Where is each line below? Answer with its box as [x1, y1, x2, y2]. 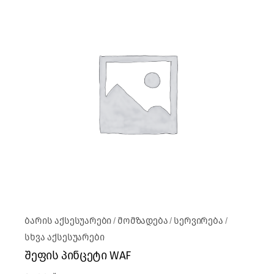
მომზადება [117, 215, 168, 226]
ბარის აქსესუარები [24, 215, 112, 226]
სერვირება [174, 215, 223, 226]
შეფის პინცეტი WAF [24, 248, 131, 262]
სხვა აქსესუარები [24, 231, 105, 243]
